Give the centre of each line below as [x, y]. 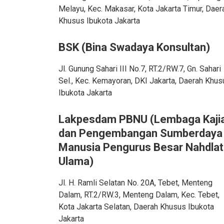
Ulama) [76, 161]
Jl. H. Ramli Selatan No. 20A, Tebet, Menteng [135, 183]
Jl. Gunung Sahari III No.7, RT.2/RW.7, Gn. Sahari [140, 69]
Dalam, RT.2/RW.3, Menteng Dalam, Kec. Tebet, [139, 195]
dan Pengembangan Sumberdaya [140, 133]
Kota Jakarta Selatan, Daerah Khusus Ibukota [136, 207]
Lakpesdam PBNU [104, 119]
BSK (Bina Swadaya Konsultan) [134, 47]
